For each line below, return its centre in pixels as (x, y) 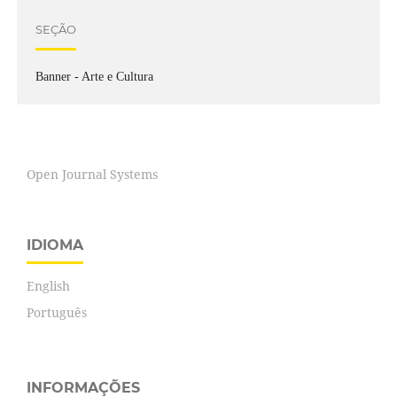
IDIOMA (55, 245)
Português (57, 313)
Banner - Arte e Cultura (94, 77)
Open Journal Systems (92, 175)
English (48, 286)
